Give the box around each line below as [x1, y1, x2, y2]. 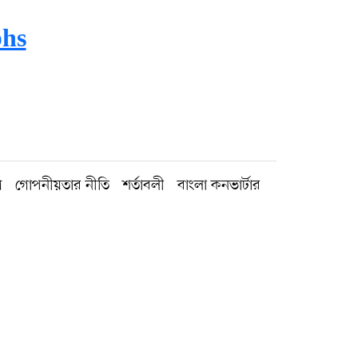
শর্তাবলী [122, 176, 165, 196]
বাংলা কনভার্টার [177, 176, 261, 196]
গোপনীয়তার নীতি [15, 176, 109, 196]
